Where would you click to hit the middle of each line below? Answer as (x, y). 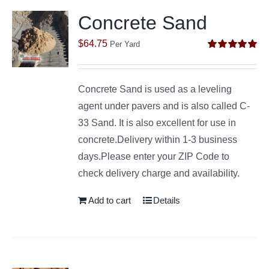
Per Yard (125, 44)
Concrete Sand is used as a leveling (155, 89)
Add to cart (110, 200)
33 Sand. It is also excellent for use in (157, 122)
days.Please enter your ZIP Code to (154, 156)
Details (167, 200)
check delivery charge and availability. (159, 173)
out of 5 (220, 68)
